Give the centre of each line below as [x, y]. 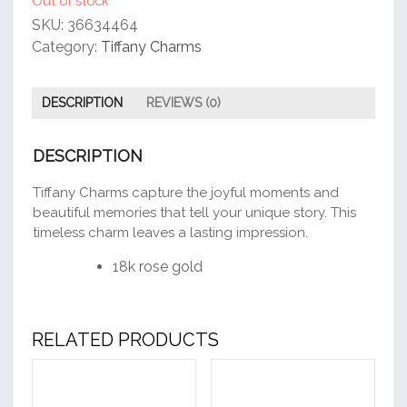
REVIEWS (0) [184, 103]
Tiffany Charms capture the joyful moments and [186, 193]
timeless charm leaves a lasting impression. [170, 233]
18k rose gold [158, 267]
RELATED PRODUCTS [125, 340]
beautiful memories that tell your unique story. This [194, 213]
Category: [66, 47]
